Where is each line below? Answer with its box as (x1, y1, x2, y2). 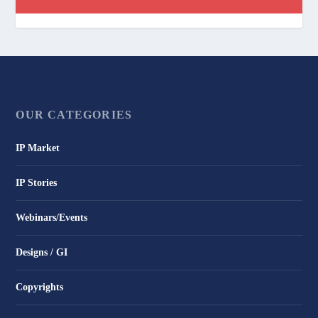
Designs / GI (16, 247, 68, 258)
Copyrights (16, 282, 64, 293)
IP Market (16, 143, 60, 154)
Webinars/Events (16, 212, 88, 224)
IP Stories (16, 177, 57, 189)
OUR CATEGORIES (16, 109, 133, 121)
